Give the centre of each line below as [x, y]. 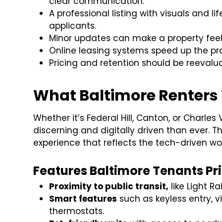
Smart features [83, 199]
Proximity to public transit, [109, 187]
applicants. [73, 26]
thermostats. [77, 211]
